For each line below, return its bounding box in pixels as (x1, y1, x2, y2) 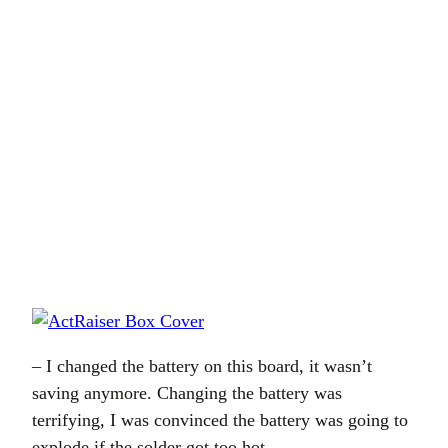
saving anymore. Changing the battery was (32, 383, 342, 403)
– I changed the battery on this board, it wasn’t (32, 356, 372, 376)
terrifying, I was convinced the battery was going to (32, 410, 408, 430)
